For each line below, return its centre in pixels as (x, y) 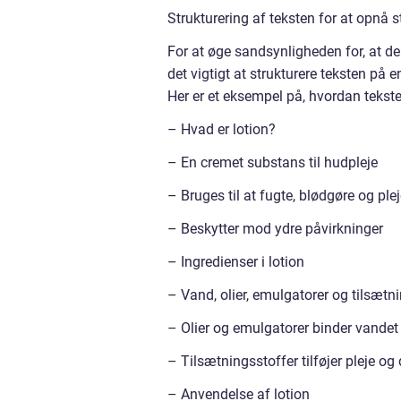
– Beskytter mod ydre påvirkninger (275, 229)
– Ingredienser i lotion (236, 262)
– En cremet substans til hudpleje (273, 163)
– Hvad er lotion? (222, 130)
